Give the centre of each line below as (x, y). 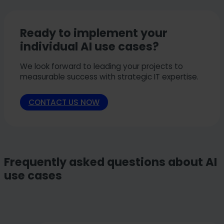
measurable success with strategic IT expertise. (109, 76)
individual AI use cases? (89, 46)
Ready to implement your (94, 33)
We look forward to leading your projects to (101, 66)
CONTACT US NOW (64, 102)
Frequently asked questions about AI (110, 162)
